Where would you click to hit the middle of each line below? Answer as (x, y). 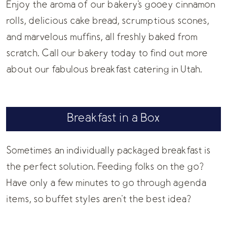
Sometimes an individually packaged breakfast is (108, 151)
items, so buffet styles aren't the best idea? (99, 200)
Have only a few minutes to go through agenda (106, 183)
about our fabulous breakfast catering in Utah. (104, 70)
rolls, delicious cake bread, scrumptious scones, (108, 21)
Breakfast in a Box (113, 119)
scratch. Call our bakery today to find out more (107, 54)
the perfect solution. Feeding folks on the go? (105, 167)
